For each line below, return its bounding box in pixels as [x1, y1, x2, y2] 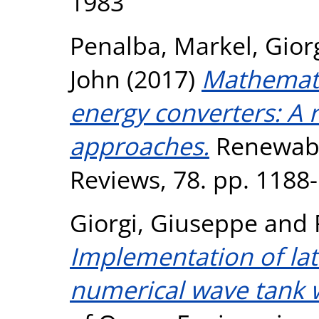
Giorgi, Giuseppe [70, 206, 258, 239]
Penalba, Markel [70, 28, 252, 62]
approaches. [70, 129, 209, 162]
